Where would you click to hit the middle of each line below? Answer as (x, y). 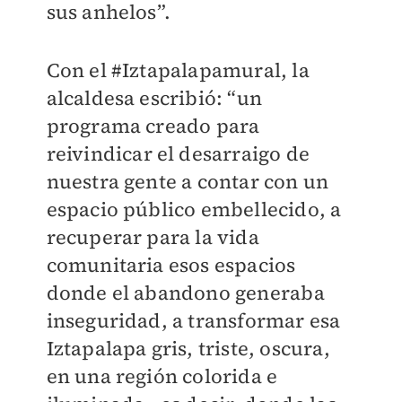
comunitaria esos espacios (171, 265)
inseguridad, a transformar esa (193, 321)
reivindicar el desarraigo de (178, 154)
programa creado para (153, 126)
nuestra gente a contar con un (188, 182)
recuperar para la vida (153, 237)
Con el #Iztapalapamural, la (178, 70)
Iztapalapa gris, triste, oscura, (188, 349)
